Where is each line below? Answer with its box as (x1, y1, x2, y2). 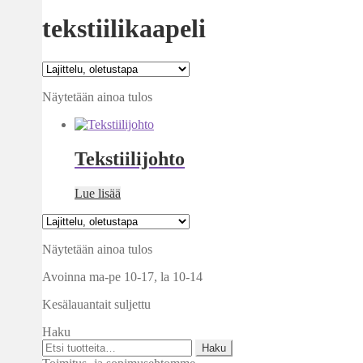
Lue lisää (75, 186, 121, 200)
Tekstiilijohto (75, 147, 185, 169)
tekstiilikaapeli (42, 14, 206, 44)
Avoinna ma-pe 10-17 (42, 269, 154, 284)
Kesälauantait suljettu (42, 297, 151, 311)
